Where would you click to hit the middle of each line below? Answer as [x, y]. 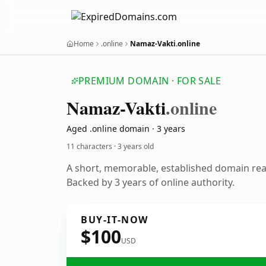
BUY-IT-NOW [115, 220]
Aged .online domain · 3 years [126, 129]
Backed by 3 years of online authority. [151, 182]
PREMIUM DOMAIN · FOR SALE [150, 81]
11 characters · [92, 146]
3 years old [136, 146]
